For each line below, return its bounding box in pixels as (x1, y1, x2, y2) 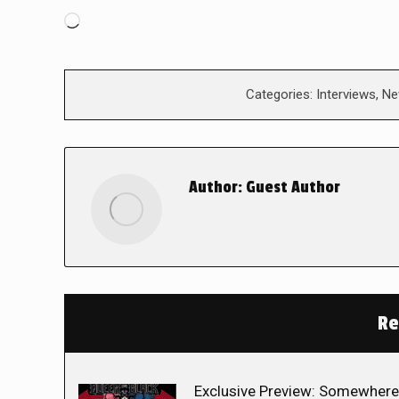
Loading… (79, 13, 143, 31)
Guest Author (242, 177, 340, 197)
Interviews (315, 86, 376, 102)
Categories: (245, 86, 316, 102)
